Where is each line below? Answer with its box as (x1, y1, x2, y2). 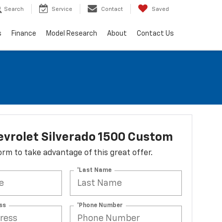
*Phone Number (77, 202, 123, 209)
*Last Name (77, 167, 112, 173)
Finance (11, 30, 36, 38)
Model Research (46, 30, 97, 38)
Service (52, 6, 72, 12)
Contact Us (137, 30, 174, 38)
